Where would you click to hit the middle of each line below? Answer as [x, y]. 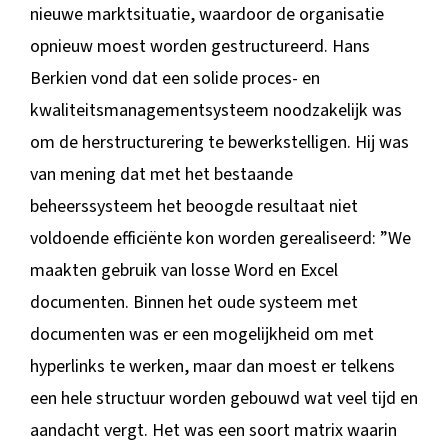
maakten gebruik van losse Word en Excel [183, 271]
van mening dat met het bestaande [161, 175]
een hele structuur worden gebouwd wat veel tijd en [223, 399]
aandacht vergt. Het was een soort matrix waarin [213, 431]
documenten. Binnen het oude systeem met [193, 303]
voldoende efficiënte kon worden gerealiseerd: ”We [220, 239]
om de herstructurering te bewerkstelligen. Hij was [219, 143]
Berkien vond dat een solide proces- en [174, 79]
